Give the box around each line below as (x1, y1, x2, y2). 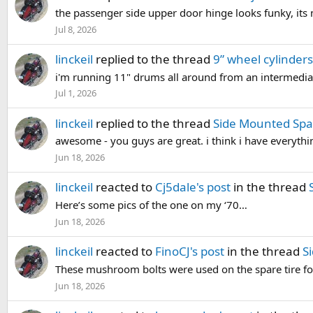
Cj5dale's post (155, 179, 231, 196)
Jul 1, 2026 (55, 87, 96, 100)
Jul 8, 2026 (55, 22, 96, 36)
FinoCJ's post (155, 243, 224, 260)
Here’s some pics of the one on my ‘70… (55, 198, 247, 212)
